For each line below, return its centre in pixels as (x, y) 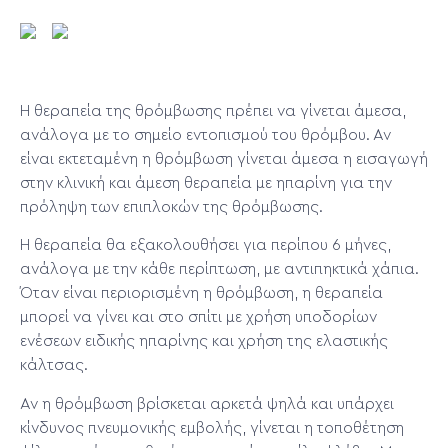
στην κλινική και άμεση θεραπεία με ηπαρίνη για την (206, 183)
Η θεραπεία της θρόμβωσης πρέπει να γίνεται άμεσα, (213, 111)
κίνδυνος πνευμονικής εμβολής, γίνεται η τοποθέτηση (212, 427)
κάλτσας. (54, 365)
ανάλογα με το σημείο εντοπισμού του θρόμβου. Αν (205, 135)
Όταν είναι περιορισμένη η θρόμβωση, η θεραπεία (201, 293)
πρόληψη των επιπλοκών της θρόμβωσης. (171, 207)
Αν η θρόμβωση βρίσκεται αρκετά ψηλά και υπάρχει (207, 403)
